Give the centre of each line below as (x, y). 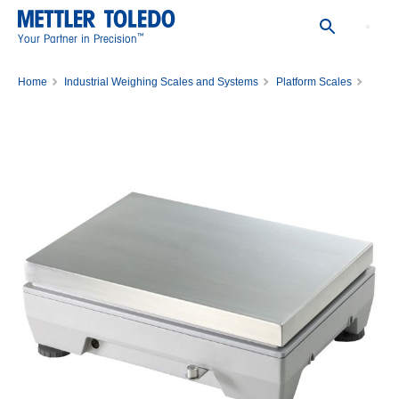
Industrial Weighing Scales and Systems (162, 82)
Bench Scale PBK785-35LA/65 (92, 103)
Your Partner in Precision (77, 38)
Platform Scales (313, 82)
